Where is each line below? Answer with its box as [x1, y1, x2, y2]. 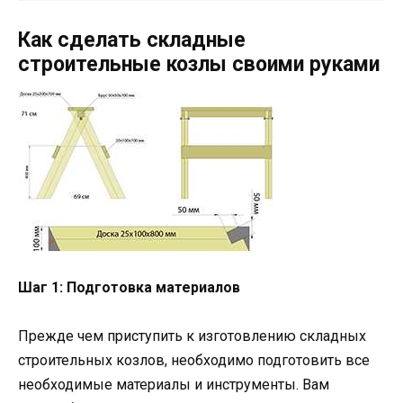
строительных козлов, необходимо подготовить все [18, 352, 370, 370]
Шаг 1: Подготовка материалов [18, 278, 240, 296]
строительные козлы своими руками [18, 51, 380, 76]
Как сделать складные [18, 27, 246, 52]
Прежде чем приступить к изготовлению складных [18, 327, 366, 345]
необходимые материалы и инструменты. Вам [18, 376, 329, 394]
